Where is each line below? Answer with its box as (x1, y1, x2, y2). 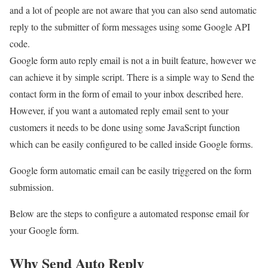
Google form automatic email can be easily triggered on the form (10, 164, 251, 176)
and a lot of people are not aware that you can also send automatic (10, 4, 257, 16)
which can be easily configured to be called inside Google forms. (10, 138, 253, 150)
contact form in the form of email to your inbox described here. (10, 87, 243, 100)
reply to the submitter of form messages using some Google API (10, 20, 250, 33)
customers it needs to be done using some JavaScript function (10, 121, 240, 133)
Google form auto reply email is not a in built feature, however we (10, 54, 256, 66)
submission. (10, 181, 54, 193)
